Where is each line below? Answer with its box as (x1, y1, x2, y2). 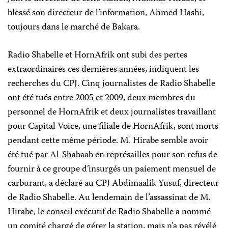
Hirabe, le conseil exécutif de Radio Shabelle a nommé (8, 205, 211, 220)
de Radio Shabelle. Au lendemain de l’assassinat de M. (8, 190, 211, 206)
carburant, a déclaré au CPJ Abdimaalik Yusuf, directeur (8, 176, 219, 191)
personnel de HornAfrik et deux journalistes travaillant (8, 105, 216, 120)
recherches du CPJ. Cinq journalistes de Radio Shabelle (8, 76, 215, 92)
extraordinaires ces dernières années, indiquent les (8, 62, 199, 77)
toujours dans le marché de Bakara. (8, 20, 140, 35)
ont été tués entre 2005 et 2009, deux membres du (8, 91, 195, 106)
